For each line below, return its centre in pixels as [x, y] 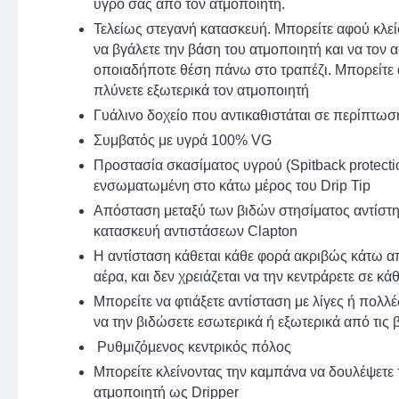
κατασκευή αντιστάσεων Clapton [195, 232]
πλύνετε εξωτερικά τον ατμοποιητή [201, 91]
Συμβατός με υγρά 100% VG [183, 141]
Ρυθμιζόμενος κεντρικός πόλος [192, 347]
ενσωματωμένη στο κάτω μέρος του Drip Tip [232, 186]
